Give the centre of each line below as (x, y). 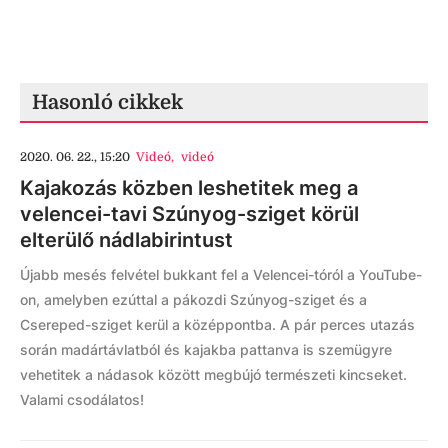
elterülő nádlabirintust (126, 239)
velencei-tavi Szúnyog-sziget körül (189, 213)
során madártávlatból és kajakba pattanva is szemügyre (206, 349)
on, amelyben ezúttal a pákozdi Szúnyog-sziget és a (193, 299)
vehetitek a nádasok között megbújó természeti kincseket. (213, 374)
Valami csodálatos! (82, 399)
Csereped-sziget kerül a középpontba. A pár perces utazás (217, 324)
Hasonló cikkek (107, 102)
